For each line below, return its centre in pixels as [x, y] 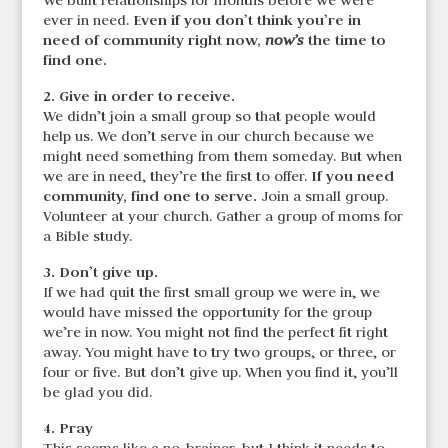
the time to [344, 40]
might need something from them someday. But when [222, 156]
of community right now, [174, 40]
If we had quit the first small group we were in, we [211, 292]
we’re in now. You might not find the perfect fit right [215, 332]
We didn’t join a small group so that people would [209, 116]
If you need [352, 176]
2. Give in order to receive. [138, 96]
